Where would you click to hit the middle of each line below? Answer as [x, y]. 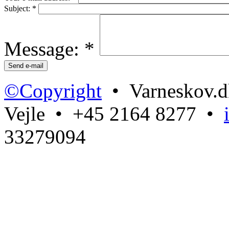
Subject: [18, 8]
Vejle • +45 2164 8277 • [114, 113]
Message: [44, 49]
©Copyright [53, 90]
